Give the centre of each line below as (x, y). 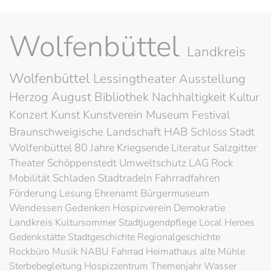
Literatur (192, 148)
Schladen (75, 178)
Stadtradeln (126, 178)
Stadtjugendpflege (159, 223)
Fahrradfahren (188, 178)
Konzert (30, 115)
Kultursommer (87, 223)
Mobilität (31, 178)
